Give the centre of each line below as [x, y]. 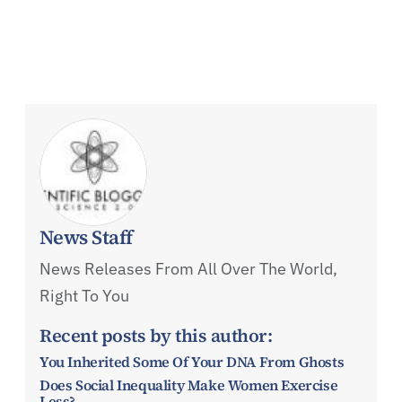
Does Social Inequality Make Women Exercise [189, 385]
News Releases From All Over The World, [188, 268]
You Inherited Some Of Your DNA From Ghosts [192, 361]
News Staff [86, 236]
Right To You [84, 295]
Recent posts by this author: [156, 335]
